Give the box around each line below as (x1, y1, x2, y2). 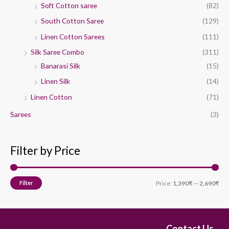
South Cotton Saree (41, 16, 104, 26)
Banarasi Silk (41, 61, 80, 70)
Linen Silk (41, 77, 70, 86)
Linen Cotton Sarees (41, 32, 105, 41)
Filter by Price (10, 143, 80, 157)
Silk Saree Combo (31, 48, 84, 56)
